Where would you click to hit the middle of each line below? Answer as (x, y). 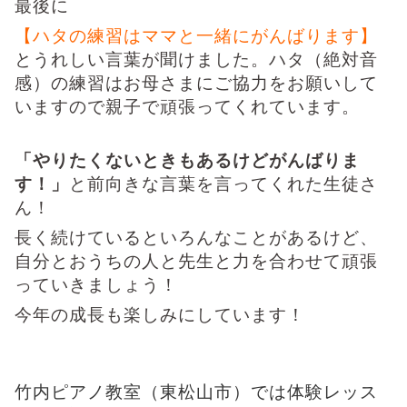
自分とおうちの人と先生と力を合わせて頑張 (196, 261)
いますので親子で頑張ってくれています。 (187, 106)
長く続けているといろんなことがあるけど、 (196, 237)
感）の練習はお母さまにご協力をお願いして (196, 83)
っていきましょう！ (96, 284)
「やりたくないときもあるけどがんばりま (187, 160)
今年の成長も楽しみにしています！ (160, 314)
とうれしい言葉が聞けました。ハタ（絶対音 (196, 59)
